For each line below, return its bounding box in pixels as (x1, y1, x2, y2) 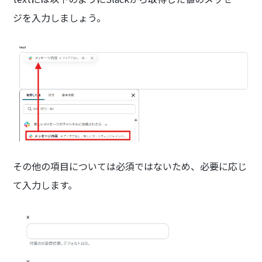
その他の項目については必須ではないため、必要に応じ (13, 158, 247, 173)
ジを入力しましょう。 (13, 10, 106, 25)
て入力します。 (13, 177, 78, 192)
